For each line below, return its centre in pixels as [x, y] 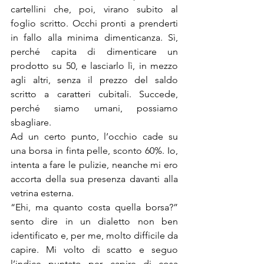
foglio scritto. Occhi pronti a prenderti [94, 23]
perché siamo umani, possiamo [94, 108]
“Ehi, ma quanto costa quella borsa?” [94, 207]
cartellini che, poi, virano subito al [94, 9]
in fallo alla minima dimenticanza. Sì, [94, 37]
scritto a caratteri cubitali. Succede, [94, 94]
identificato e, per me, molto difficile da [94, 235]
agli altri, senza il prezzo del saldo [94, 80]
